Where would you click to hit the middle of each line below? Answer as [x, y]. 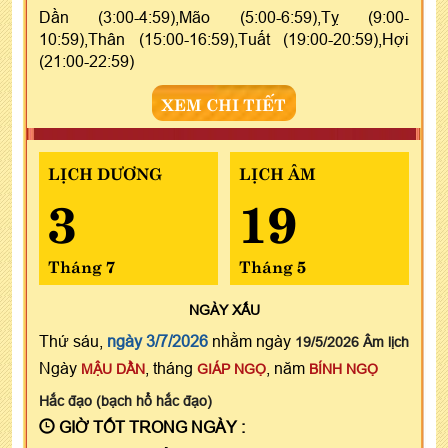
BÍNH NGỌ [343, 369]
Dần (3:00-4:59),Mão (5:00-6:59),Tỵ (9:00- [224, 17]
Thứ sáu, [73, 341]
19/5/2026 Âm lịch [352, 342]
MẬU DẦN [113, 369]
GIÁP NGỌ [231, 369]
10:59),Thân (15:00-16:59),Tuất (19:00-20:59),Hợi [224, 39]
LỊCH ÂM [277, 172]
